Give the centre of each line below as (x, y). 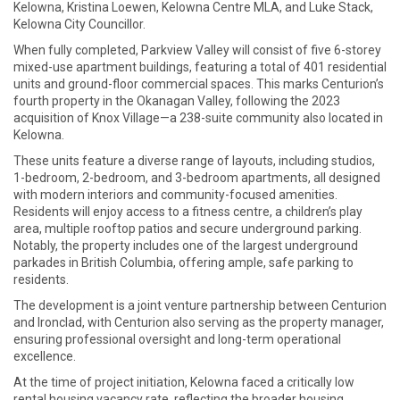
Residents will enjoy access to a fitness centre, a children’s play (188, 212)
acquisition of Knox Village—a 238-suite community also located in (198, 118)
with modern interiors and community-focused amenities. (175, 195)
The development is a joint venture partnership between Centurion (200, 306)
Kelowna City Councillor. (79, 25)
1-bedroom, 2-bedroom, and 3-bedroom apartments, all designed (197, 178)
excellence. (45, 357)
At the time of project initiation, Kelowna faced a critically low (184, 383)
